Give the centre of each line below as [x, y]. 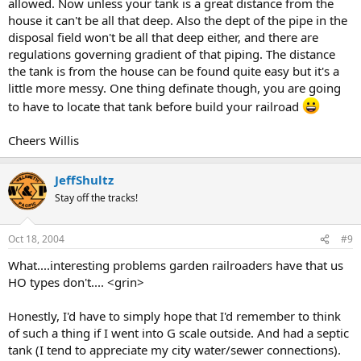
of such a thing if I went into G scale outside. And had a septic [178, 333]
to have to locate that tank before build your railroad [155, 106]
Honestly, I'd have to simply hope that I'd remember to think [174, 316]
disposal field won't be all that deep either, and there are [163, 37]
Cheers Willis [44, 140]
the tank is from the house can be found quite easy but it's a [174, 71]
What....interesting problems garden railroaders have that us [176, 265]
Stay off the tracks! [96, 197]
